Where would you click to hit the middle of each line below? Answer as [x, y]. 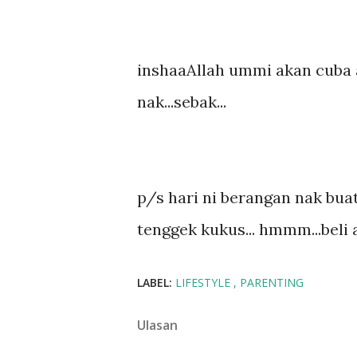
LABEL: [155, 282]
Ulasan [157, 325]
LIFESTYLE [204, 282]
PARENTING [272, 282]
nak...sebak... [182, 102]
